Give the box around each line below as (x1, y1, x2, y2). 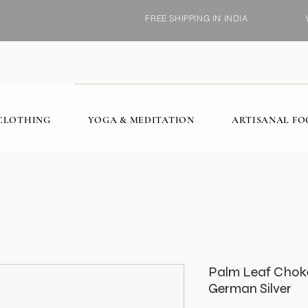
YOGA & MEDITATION (87, 113, 195, 126)
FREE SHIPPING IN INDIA (145, 13, 248, 23)
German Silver (208, 280, 291, 298)
